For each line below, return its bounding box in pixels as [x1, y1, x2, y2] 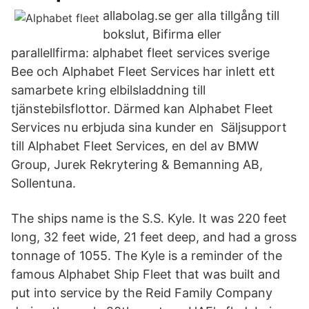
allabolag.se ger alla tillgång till [103, 8, 279, 23]
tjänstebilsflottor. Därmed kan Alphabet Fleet [11, 101, 273, 116]
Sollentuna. [11, 176, 76, 190]
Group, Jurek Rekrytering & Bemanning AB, [11, 157, 263, 172]
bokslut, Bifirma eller [103, 27, 221, 41]
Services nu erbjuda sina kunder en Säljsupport [11, 120, 287, 134]
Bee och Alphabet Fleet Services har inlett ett [11, 64, 275, 79]
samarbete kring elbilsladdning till [11, 83, 206, 97]
